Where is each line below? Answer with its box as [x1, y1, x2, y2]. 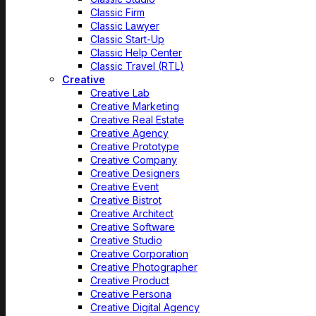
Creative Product [90, 274, 169, 286]
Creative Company [90, 154, 177, 166]
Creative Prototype [90, 140, 179, 152]
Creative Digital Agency [90, 301, 200, 313]
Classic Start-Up [90, 33, 164, 45]
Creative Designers [90, 167, 180, 179]
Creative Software [90, 221, 175, 233]
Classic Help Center [90, 47, 182, 59]
